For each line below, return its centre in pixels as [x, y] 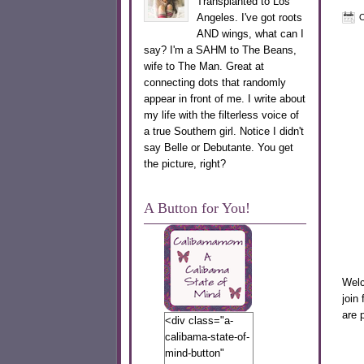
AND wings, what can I [250, 33]
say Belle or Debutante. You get [218, 147]
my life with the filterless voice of [221, 115]
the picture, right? [184, 163]
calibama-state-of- [207, 336]
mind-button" [194, 353]
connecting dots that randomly [214, 82]
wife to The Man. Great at [204, 66]
